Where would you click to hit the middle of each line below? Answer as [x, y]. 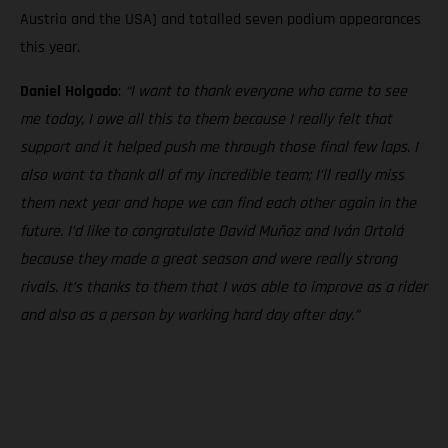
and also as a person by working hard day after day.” [189, 315]
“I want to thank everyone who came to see [266, 91]
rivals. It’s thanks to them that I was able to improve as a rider [223, 287]
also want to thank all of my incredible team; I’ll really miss [212, 175]
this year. [50, 47]
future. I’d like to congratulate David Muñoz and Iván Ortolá [211, 231]
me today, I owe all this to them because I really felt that [206, 119]
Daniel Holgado [69, 91]
